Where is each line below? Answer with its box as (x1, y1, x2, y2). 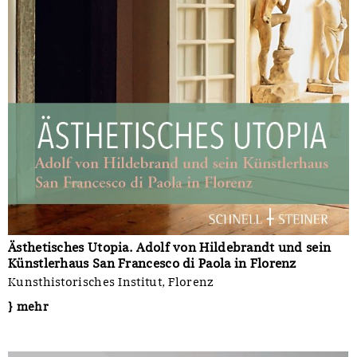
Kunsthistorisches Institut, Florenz (8, 275, 214, 290)
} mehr (8, 300, 49, 315)
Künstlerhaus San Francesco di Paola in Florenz (8, 256, 296, 272)
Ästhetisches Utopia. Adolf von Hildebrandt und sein (8, 240, 331, 256)
